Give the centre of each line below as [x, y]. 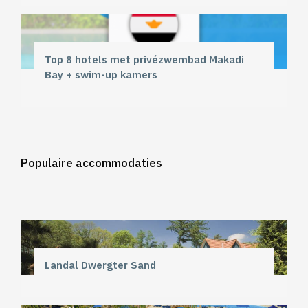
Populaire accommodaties [91, 163]
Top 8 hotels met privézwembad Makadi [144, 59]
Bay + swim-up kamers [101, 74]
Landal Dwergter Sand [100, 265]
